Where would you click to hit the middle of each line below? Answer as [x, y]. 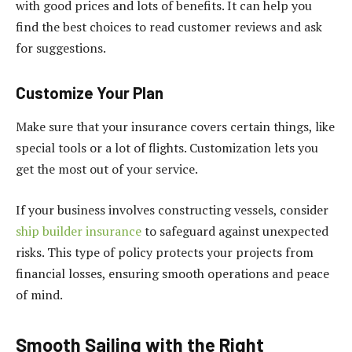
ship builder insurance [79, 231]
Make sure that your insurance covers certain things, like [175, 127]
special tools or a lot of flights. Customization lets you [167, 148]
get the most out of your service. [107, 169]
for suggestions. [61, 48]
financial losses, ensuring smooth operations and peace [172, 273]
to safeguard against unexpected [235, 231]
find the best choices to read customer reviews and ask [169, 27]
